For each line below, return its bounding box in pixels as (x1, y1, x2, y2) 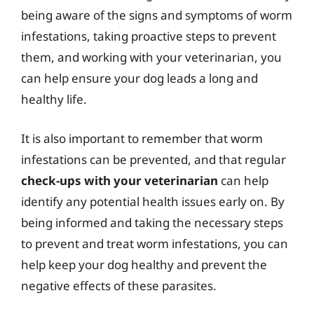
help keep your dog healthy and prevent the (21, 256, 267, 273)
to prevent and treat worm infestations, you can (21, 235, 288, 252)
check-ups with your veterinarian (21, 172, 218, 189)
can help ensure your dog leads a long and (21, 70, 258, 86)
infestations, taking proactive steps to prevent (21, 28, 276, 44)
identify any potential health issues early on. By (21, 193, 285, 210)
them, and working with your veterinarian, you (21, 49, 282, 65)
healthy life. (21, 91, 87, 107)
